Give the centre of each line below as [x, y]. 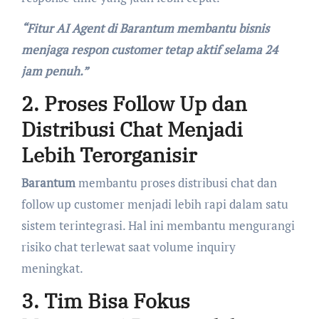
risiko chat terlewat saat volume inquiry [128, 247]
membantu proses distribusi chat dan [176, 183]
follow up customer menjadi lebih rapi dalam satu [155, 204]
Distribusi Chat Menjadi [132, 129]
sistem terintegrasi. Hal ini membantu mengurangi [158, 226]
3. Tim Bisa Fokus [105, 301]
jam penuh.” [54, 70]
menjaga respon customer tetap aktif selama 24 [149, 49]
